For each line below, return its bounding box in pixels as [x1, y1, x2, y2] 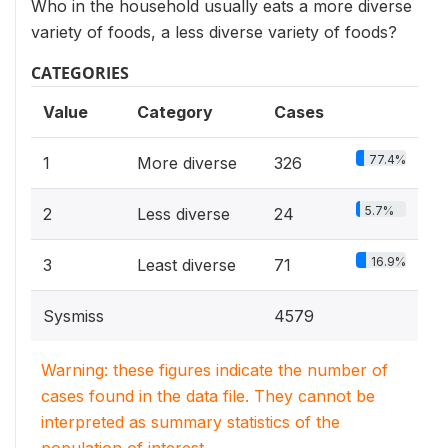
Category [137, 101, 213, 122]
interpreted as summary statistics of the [41, 411, 340, 432]
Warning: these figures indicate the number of [41, 359, 388, 380]
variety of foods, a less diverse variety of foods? [31, 21, 397, 42]
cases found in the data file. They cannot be [41, 385, 375, 406]
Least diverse [137, 254, 236, 275]
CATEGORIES [31, 61, 129, 84]
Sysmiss [43, 305, 104, 326]
